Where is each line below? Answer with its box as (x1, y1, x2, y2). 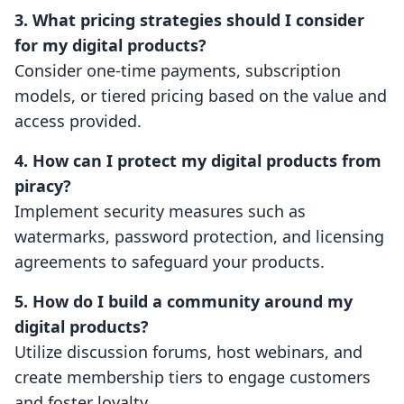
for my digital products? (14, 34, 207, 57)
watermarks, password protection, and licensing (14, 225, 384, 248)
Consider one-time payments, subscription (14, 60, 341, 82)
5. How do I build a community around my (14, 290, 353, 313)
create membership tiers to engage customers (14, 366, 371, 389)
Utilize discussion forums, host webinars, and (14, 341, 363, 363)
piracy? (14, 175, 71, 197)
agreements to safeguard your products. (14, 251, 325, 273)
